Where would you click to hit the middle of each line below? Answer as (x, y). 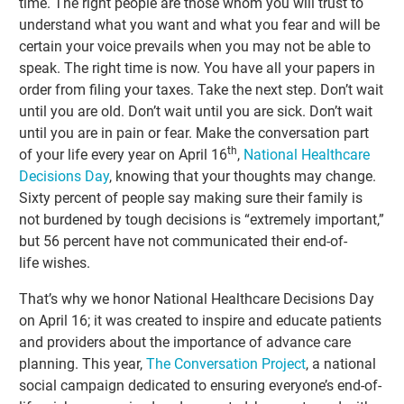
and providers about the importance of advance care (185, 343)
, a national (341, 364)
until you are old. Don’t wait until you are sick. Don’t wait (196, 112)
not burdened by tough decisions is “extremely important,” (202, 220)
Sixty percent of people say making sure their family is (191, 198)
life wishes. (55, 263)
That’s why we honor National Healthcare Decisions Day (197, 299)
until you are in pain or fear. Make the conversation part (194, 133)
